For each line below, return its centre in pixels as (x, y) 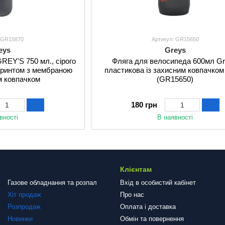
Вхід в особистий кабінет (158, 183)
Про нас (132, 195)
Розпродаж (24, 207)
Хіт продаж (24, 195)
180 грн (144, 105)
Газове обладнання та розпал (52, 183)
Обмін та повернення (152, 219)
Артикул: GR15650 (175, 39)
